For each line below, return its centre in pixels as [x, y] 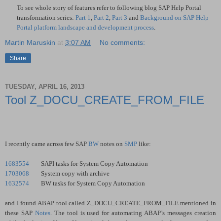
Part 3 [120, 18]
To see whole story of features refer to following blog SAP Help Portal [109, 8]
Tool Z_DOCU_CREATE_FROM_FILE [105, 100]
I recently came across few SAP [47, 144]
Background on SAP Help [174, 18]
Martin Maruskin [30, 43]
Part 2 [101, 18]
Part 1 [83, 18]
